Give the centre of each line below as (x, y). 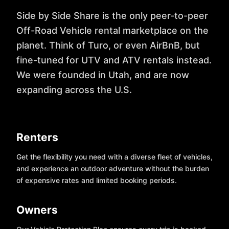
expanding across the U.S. (74, 89)
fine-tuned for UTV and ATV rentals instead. (114, 60)
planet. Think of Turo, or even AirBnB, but (108, 45)
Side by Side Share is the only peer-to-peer (112, 15)
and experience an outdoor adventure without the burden (113, 168)
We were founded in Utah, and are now (103, 75)
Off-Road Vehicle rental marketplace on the (112, 30)
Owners (37, 210)
